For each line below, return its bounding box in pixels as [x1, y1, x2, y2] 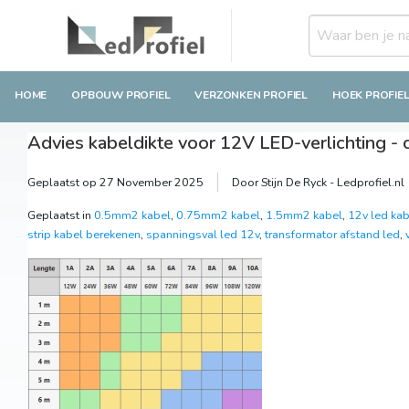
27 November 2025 [100, 174, 204, 191]
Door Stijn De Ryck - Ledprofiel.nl [232, 174, 404, 191]
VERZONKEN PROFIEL [194, 88, 309, 103]
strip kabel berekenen [27, 226, 141, 243]
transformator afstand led [265, 226, 400, 243]
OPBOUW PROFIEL [71, 88, 171, 103]
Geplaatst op [27, 174, 100, 191]
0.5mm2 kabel [94, 207, 171, 224]
